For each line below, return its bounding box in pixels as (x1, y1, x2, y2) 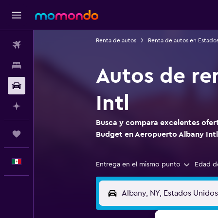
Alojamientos (33, 62, 73, 69)
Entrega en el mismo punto (95, 161, 181, 168)
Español (33, 158, 57, 165)
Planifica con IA (33, 103, 81, 109)
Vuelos (33, 41, 54, 48)
